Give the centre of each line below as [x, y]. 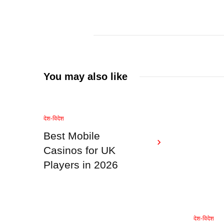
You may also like [85, 76]
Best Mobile [72, 136]
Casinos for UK [79, 150]
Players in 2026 [81, 165]
